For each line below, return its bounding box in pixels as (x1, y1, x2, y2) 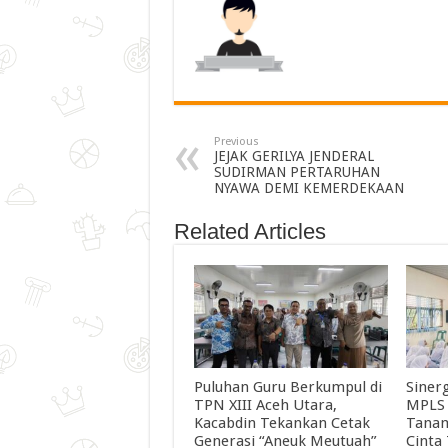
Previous (213, 134, 259, 148)
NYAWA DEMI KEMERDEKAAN (213, 179, 404, 196)
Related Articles (173, 218, 326, 244)
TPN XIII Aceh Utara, (193, 395, 337, 414)
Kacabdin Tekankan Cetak (193, 413, 370, 432)
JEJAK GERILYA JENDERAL (213, 147, 374, 164)
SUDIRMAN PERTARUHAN (213, 163, 380, 180)
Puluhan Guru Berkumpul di (193, 377, 382, 396)
